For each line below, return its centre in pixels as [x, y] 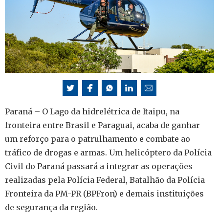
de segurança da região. [51, 208]
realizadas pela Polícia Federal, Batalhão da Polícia [105, 180]
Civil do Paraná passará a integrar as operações [99, 166]
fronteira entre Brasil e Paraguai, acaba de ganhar [102, 125]
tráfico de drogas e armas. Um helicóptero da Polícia [108, 153]
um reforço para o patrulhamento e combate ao [98, 139]
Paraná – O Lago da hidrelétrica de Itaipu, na [92, 112]
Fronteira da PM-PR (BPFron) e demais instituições [104, 194]
